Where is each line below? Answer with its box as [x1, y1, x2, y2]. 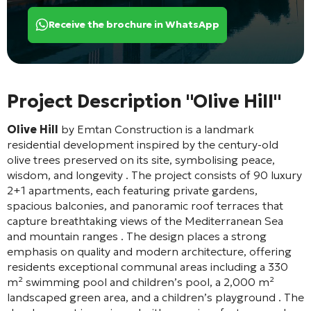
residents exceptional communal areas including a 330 [7, 259, 288, 274]
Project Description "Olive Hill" [7, 90, 281, 112]
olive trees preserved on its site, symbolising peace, [7, 152, 275, 167]
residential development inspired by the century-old [7, 137, 278, 151]
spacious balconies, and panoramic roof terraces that [7, 198, 283, 212]
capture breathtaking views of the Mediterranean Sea [7, 213, 283, 228]
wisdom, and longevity [7, 167, 126, 182]
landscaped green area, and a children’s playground [7, 289, 278, 304]
